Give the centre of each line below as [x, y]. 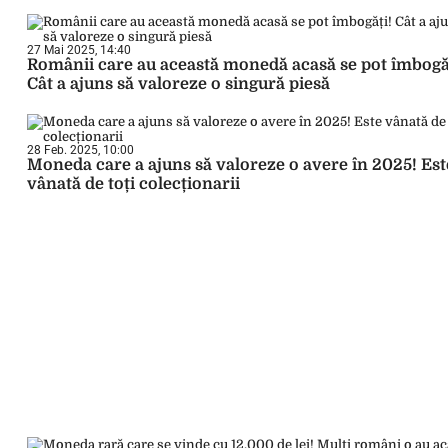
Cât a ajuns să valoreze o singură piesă [180, 84]
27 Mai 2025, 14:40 [79, 50]
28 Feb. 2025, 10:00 [80, 150]
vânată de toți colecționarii [135, 184]
